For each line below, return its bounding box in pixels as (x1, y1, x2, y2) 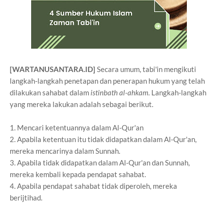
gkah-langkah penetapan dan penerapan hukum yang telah (19, 76, 205, 85)
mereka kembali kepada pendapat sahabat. (10, 170, 146, 179)
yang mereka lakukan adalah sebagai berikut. (10, 100, 153, 109)
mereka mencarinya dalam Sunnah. (10, 146, 120, 155)
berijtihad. (10, 193, 42, 202)
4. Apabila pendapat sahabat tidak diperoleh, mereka (10, 182, 177, 190)
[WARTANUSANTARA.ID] (10, 65, 97, 73)
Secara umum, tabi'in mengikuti (97, 65, 196, 73)
